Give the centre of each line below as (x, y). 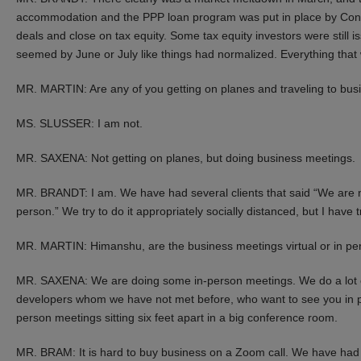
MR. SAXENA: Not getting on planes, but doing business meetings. (186, 158)
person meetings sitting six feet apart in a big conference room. (177, 317)
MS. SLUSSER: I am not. (79, 123)
